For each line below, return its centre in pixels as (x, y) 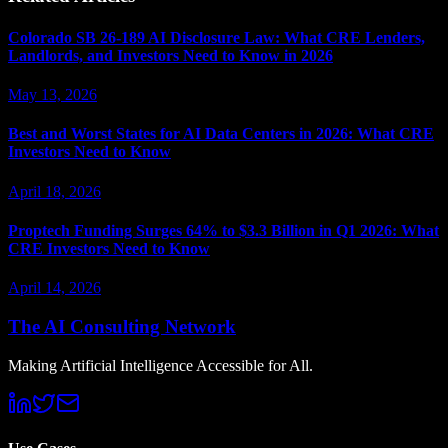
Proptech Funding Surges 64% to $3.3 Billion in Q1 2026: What (223, 230)
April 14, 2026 (54, 288)
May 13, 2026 (52, 94)
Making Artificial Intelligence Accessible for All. (160, 365)
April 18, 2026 (54, 191)
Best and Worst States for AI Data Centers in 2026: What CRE (221, 134)
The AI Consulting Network (122, 326)
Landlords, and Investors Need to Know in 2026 (170, 55)
